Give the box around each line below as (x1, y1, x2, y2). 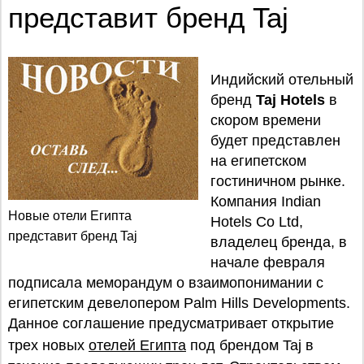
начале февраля (210, 254, 325, 271)
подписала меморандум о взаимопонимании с (8, 275, 323, 291)
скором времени (210, 112, 321, 128)
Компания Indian (210, 193, 321, 210)
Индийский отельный (210, 71, 353, 88)
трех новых (8, 337, 89, 353)
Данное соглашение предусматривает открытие (8, 315, 334, 331)
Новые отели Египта (8, 209, 132, 223)
